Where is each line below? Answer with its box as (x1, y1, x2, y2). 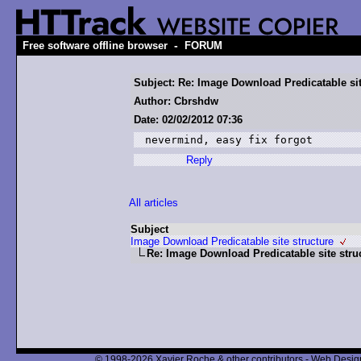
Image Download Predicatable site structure (131, 235, 334, 247)
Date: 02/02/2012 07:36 (134, 114, 243, 126)
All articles (129, 197, 178, 209)
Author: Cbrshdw (134, 95, 218, 107)
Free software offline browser (23, 39, 168, 52)
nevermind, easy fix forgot (145, 134, 319, 146)
